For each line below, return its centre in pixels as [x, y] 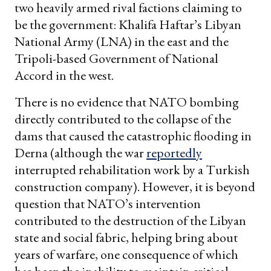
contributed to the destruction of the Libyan [130, 221]
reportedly [174, 153]
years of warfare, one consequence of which [126, 255]
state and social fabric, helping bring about [126, 238]
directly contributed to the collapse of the [123, 119]
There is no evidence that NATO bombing [127, 102]
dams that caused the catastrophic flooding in [133, 136]
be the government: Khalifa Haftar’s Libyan [128, 25]
